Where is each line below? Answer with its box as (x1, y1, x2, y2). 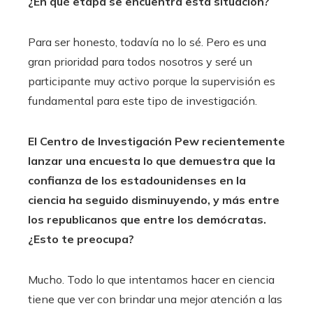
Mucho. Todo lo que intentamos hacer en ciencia (28, 272, 275, 286)
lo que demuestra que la (140, 153, 275, 168)
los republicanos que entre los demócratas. (28, 212, 266, 226)
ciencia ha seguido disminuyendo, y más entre (28, 192, 279, 207)
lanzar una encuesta (28, 153, 140, 168)
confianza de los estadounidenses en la (28, 173, 246, 187)
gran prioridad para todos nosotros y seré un (28, 54, 252, 68)
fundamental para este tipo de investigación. (28, 93, 257, 108)
